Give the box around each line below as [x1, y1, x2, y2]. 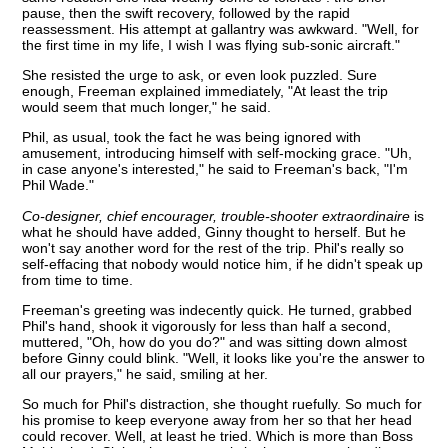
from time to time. [22, 271, 134, 288]
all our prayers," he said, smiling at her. [22, 366, 269, 383]
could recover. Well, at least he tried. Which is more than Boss [22, 428, 414, 445]
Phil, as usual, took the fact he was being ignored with [22, 129, 362, 146]
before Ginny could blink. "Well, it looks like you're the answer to [22, 350, 426, 367]
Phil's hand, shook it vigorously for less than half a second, [22, 318, 392, 335]
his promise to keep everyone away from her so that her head [22, 412, 413, 429]
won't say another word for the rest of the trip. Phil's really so [22, 239, 405, 256]
